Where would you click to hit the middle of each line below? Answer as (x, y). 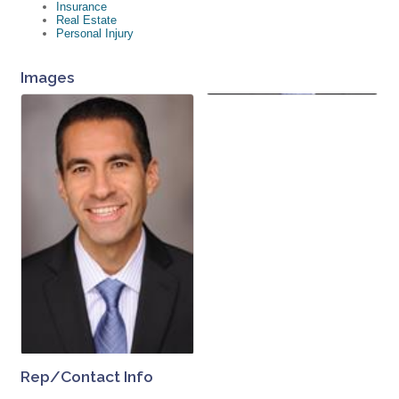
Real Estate (86, 20)
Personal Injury (95, 34)
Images (48, 78)
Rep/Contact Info (87, 377)
